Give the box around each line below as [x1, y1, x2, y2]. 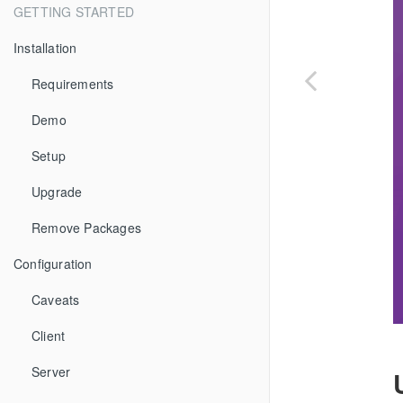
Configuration [13, 255, 93, 273]
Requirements [31, 75, 114, 93]
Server [31, 363, 71, 381]
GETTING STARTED [13, 3, 134, 21]
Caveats [31, 291, 80, 309]
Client [31, 327, 66, 345]
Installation [13, 39, 77, 57]
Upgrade [31, 183, 83, 201]
